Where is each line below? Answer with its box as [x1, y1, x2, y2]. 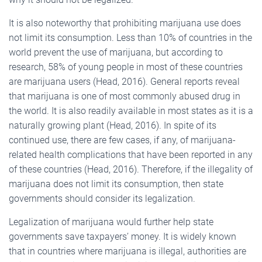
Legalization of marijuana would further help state [9, 216, 213, 227]
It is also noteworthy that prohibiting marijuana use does [9, 17, 241, 29]
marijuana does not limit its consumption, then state [9, 178, 223, 189]
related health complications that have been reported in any [9, 149, 253, 160]
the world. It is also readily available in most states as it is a [9, 105, 253, 116]
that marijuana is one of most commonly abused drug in [9, 90, 240, 102]
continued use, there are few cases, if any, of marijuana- [9, 134, 236, 146]
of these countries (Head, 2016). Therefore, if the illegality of [9, 163, 253, 175]
